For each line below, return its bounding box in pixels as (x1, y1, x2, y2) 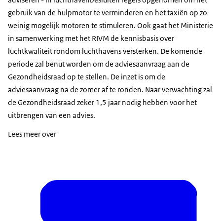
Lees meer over (8, 129, 56, 139)
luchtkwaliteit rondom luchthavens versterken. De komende (8, 46, 202, 56)
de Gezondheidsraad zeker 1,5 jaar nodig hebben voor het (8, 98, 197, 108)
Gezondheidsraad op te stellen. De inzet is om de (8, 72, 165, 82)
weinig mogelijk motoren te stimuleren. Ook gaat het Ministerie (8, 21, 213, 31)
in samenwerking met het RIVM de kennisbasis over (8, 34, 174, 43)
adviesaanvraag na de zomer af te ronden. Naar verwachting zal (8, 85, 212, 95)
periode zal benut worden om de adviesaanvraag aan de (8, 59, 189, 69)
